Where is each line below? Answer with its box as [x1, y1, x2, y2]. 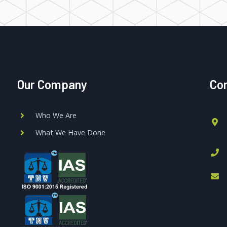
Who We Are [35, 110, 77, 120]
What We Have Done [35, 127, 105, 137]
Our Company [17, 77, 87, 92]
